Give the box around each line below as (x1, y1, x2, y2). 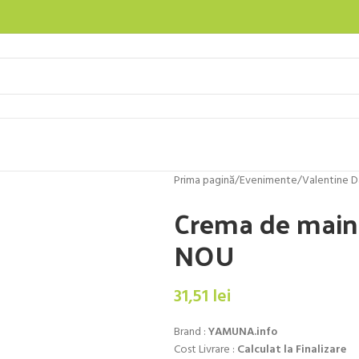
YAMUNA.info (208, 323, 277, 341)
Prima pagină (173, 171, 235, 190)
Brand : (173, 323, 208, 341)
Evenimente (239, 171, 297, 190)
